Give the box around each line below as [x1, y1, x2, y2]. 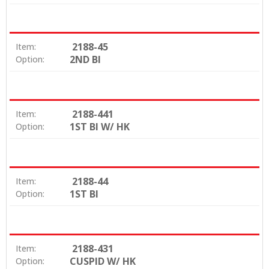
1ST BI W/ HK [70, 119, 130, 133]
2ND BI [70, 52, 101, 66]
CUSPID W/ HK [70, 254, 136, 268]
